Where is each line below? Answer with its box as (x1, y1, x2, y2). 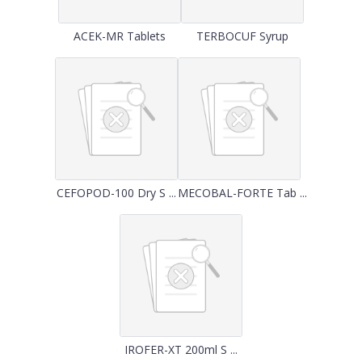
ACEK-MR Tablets (74, 28, 166, 44)
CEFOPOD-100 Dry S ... (57, 185, 176, 200)
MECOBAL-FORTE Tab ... (178, 185, 307, 200)
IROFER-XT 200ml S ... (124, 342, 238, 357)
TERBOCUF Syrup (196, 28, 288, 44)
